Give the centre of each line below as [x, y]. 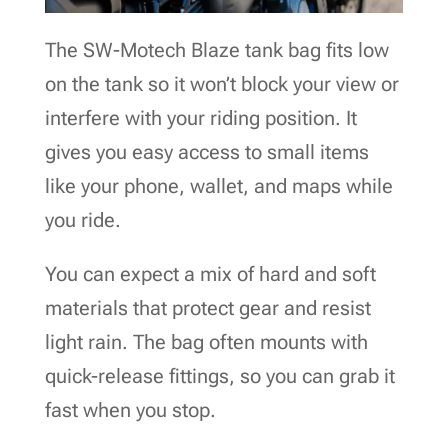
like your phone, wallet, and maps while [218, 185]
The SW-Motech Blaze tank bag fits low [216, 49]
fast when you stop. [130, 409]
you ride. [82, 219]
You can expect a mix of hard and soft [210, 273]
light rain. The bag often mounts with [206, 341]
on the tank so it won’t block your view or [221, 83]
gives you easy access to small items [206, 151]
